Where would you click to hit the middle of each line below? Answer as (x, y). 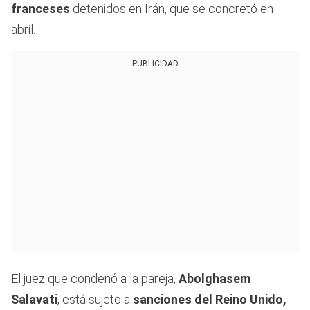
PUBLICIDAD (155, 64)
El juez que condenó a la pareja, (95, 279)
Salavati (34, 300)
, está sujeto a (95, 300)
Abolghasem (215, 279)
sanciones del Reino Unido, (210, 300)
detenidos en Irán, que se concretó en (172, 9)
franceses (40, 9)
